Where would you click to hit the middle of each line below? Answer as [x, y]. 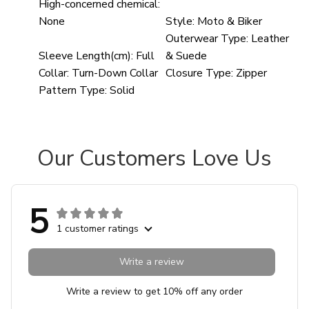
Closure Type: [200, 73]
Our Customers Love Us [154, 158]
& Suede [187, 56]
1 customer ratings [98, 228]
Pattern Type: [73, 90]
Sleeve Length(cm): [86, 56]
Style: [180, 21]
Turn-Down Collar [115, 73]
